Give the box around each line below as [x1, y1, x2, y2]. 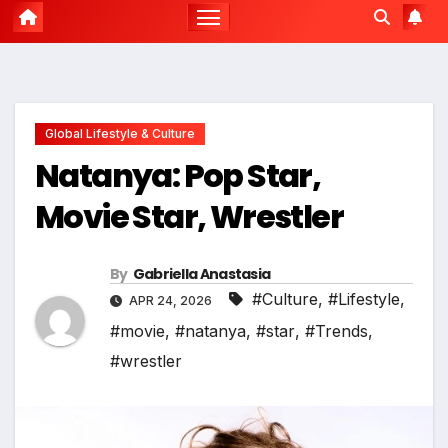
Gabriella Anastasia [132, 264, 271, 285]
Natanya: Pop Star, [35, 153, 321, 199]
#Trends [305, 321, 368, 342]
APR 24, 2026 [126, 293, 215, 309]
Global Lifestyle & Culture [45, 126, 195, 142]
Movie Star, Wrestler [35, 194, 343, 240]
